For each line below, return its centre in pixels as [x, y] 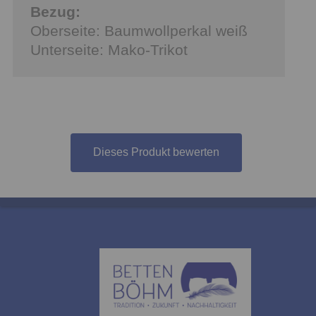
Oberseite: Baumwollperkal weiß [139, 30]
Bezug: [55, 11]
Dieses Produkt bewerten [156, 152]
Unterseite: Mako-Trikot [111, 49]
